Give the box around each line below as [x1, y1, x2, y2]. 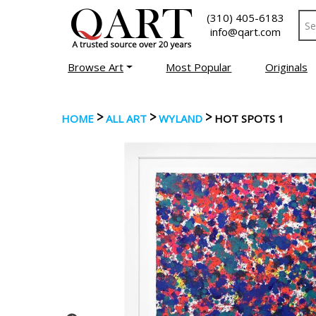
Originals [265, 60, 308, 74]
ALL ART [106, 111, 147, 126]
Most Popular [166, 60, 232, 74]
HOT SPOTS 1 [214, 111, 284, 126]
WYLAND [159, 111, 202, 126]
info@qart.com [210, 25, 281, 39]
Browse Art [68, 60, 124, 74]
